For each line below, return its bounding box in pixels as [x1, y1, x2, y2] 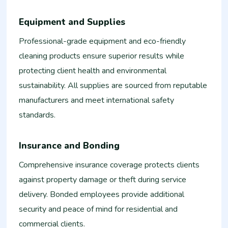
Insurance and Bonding [19, 139, 120, 152]
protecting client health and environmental [19, 65, 167, 77]
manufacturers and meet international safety [19, 95, 175, 106]
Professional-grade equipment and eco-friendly [19, 36, 186, 47]
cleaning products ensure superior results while [19, 50, 185, 62]
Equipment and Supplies [19, 15, 126, 28]
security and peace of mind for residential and [19, 204, 178, 215]
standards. [19, 109, 56, 121]
